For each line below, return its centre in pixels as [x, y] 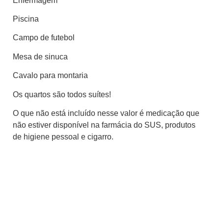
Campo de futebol [44, 38]
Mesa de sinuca [40, 56]
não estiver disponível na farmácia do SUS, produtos [104, 125]
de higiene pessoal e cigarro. [63, 137]
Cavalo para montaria [50, 76]
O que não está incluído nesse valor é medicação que [106, 113]
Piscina [26, 19]
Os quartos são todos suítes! [62, 94]
